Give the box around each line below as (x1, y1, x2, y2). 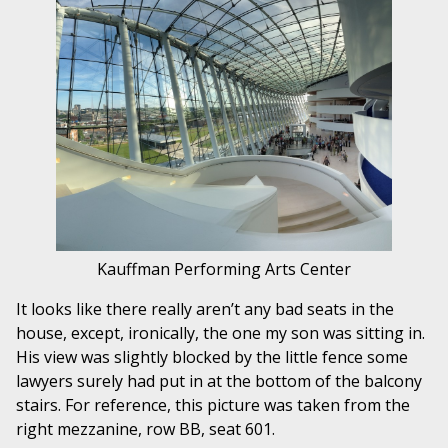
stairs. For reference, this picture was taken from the (16, 394, 410, 417)
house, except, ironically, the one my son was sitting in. (16, 322, 425, 345)
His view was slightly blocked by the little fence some (16, 346, 408, 369)
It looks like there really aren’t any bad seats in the (16, 298, 394, 321)
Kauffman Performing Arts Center (97, 258, 351, 281)
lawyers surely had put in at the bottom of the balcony (16, 370, 422, 393)
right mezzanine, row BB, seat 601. (16, 418, 275, 441)
